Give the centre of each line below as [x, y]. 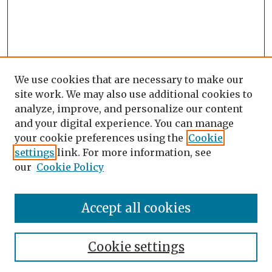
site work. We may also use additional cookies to [134, 94]
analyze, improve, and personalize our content [129, 109]
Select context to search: [59, 258]
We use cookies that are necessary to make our [129, 80]
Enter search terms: [50, 195]
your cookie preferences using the [99, 138]
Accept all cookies [136, 208]
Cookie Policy [70, 167]
